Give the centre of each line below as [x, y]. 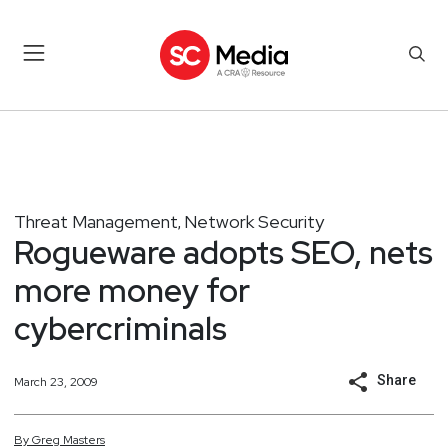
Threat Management [96, 221]
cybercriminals [120, 328]
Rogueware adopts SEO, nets [223, 252]
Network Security [254, 221]
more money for [132, 290]
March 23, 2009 [56, 381]
